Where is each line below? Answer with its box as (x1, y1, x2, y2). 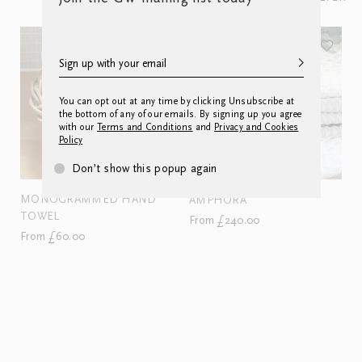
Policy (58, 135, 83, 145)
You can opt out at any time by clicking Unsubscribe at (58, 96, 295, 107)
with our (58, 122, 98, 133)
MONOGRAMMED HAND (20, 193, 157, 206)
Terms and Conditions (97, 122, 193, 133)
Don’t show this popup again (71, 162, 217, 175)
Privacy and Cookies (214, 122, 299, 133)
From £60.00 (20, 230, 86, 243)
